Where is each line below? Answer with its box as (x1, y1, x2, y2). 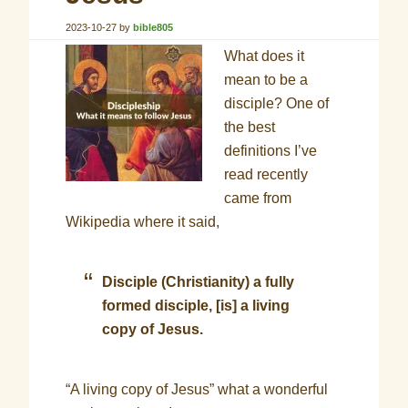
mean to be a (224, 72, 309, 87)
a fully (253, 274, 295, 290)
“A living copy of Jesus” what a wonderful (66, 382, 329, 397)
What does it (224, 48, 305, 64)
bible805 (133, 22, 174, 33)
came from (224, 190, 292, 206)
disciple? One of (224, 96, 330, 111)
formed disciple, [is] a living (102, 298, 291, 313)
